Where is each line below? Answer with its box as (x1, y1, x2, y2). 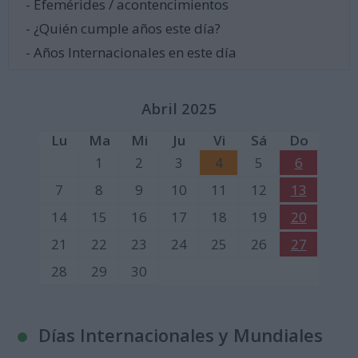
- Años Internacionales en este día (25, 43, 237, 62)
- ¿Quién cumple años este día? (25, 19, 221, 38)
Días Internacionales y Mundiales (38, 322, 323, 347)
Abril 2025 (141, 98, 217, 119)
